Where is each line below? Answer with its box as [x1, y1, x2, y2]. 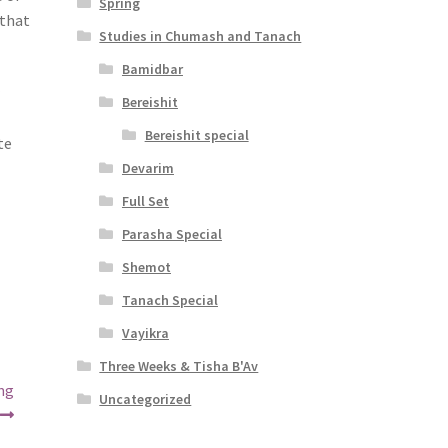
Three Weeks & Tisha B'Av [99, 356, 259, 375]
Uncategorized [99, 389, 192, 408]
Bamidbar [121, 59, 183, 78]
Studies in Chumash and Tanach [99, 26, 302, 45]
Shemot [121, 257, 171, 276]
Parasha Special [121, 224, 222, 243]
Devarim [121, 158, 174, 177]
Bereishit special [144, 125, 249, 144]
